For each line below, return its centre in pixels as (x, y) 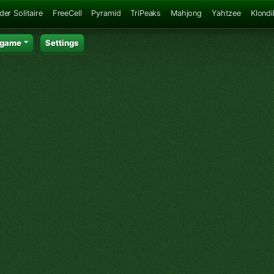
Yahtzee (226, 13)
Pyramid (106, 13)
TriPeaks (146, 13)
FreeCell (67, 13)
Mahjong (186, 13)
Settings (62, 43)
